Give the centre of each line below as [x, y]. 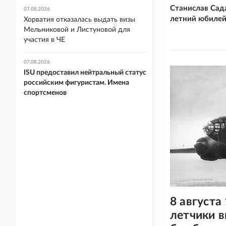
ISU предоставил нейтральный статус [85, 73]
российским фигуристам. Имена [76, 83]
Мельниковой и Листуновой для [77, 30]
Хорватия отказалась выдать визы [79, 20]
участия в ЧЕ [44, 40]
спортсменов [45, 93]
